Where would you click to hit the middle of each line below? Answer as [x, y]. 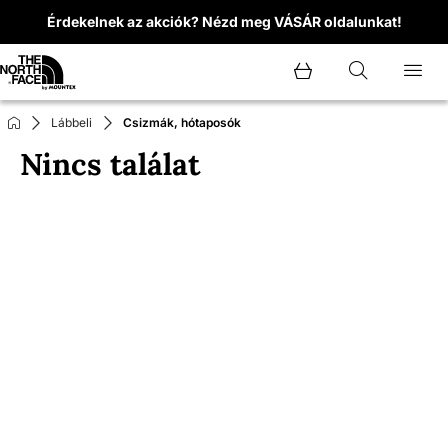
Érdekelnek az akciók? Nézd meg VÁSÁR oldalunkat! [224, 21]
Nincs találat [110, 164]
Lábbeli [71, 122]
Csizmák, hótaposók [182, 122]
